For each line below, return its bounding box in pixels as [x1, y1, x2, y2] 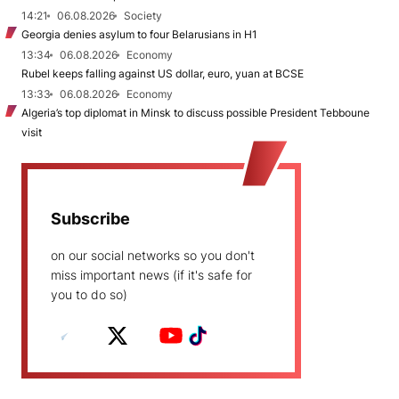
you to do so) [51, 286, 127, 302]
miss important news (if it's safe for [51, 266, 252, 282]
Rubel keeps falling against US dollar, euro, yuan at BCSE [21, 66, 304, 80]
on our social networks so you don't [51, 247, 255, 263]
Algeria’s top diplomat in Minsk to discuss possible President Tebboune [21, 105, 370, 119]
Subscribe [51, 208, 130, 228]
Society [124, 8, 162, 22]
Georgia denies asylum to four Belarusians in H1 [21, 27, 257, 41]
